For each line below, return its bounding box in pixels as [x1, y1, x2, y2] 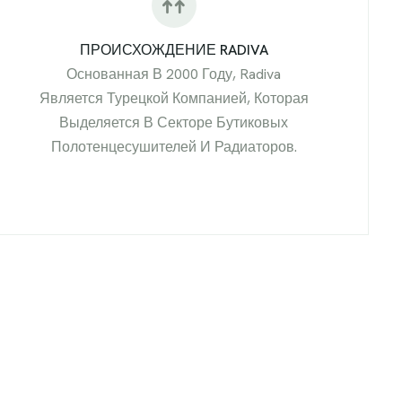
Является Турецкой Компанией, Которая [39, 88, 309, 108]
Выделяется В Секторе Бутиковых [59, 112, 289, 132]
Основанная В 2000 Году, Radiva [66, 64, 282, 83]
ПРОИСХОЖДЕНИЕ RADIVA [79, 39, 268, 59]
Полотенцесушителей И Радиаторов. [50, 136, 297, 156]
